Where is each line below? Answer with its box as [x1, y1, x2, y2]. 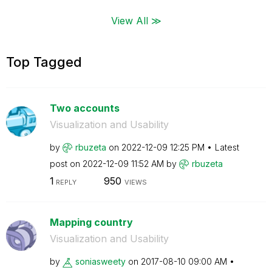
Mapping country [49, 216, 133, 228]
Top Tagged [6, 53, 82, 70]
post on [49, 158, 83, 169]
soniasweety [75, 256, 126, 267]
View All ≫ [110, 14, 161, 26]
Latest [214, 141, 239, 152]
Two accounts [49, 101, 120, 114]
